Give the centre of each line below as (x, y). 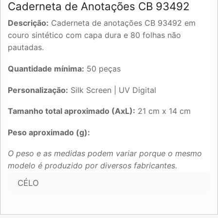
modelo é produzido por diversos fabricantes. (92, 166)
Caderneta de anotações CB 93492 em (122, 23)
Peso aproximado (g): (50, 132)
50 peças (102, 68)
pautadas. (26, 47)
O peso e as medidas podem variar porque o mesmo (105, 154)
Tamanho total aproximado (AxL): (72, 111)
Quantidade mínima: (46, 68)
